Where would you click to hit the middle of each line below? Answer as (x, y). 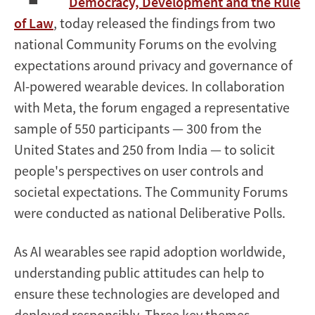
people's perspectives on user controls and (139, 170)
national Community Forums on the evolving (145, 44)
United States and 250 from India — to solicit (144, 149)
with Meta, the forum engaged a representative (152, 107)
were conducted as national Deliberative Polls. (150, 212)
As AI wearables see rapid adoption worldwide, (150, 251)
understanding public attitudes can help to (139, 272)
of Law (34, 22)
